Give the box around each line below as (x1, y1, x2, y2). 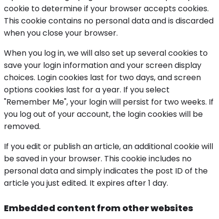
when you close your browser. (4, 27, 118, 39)
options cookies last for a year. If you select (4, 84, 170, 96)
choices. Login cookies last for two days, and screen (4, 72, 201, 84)
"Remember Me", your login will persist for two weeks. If (4, 96, 214, 108)
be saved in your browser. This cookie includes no (4, 153, 192, 165)
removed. (4, 121, 41, 132)
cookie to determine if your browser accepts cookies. (4, 3, 209, 15)
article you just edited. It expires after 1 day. (4, 177, 168, 189)
